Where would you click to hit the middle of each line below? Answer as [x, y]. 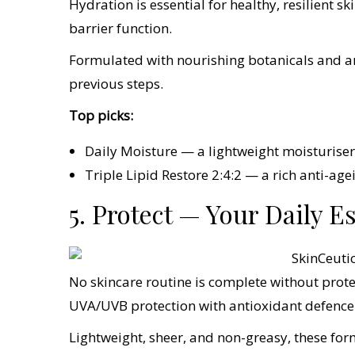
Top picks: [101, 116]
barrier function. [120, 29]
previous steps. [116, 84]
